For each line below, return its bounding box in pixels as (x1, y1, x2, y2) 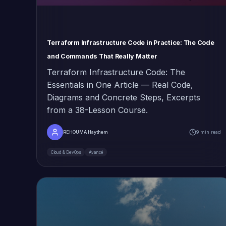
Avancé (88, 149, 103, 155)
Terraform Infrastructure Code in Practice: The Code (47, 39, 214, 47)
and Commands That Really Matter (47, 52, 157, 61)
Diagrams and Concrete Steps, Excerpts (47, 92, 200, 103)
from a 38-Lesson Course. (47, 105, 148, 116)
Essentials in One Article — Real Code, (47, 80, 193, 90)
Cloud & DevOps (50, 149, 81, 155)
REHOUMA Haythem (63, 129, 108, 135)
